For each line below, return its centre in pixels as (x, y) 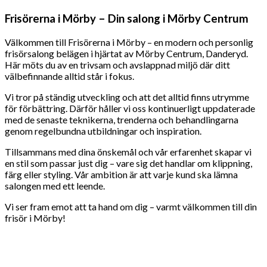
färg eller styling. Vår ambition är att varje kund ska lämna (121, 175)
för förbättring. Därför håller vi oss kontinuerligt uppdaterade (130, 108)
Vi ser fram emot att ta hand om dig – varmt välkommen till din (131, 207)
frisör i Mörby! (35, 218)
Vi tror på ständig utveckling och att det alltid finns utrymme (127, 97)
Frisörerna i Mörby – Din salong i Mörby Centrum (127, 19)
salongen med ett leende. (55, 186)
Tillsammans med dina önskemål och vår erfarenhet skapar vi (128, 152)
